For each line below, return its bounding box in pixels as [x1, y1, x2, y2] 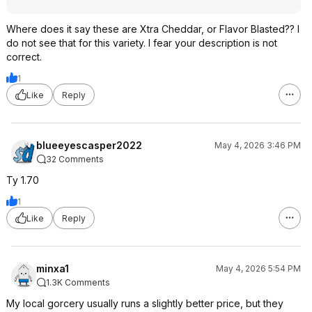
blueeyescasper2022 [36, 139, 142, 151]
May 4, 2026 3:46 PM [214, 140, 301, 150]
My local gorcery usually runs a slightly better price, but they [6, 297, 283, 309]
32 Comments [46, 154, 104, 164]
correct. [6, 51, 42, 63]
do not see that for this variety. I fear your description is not [6, 37, 277, 49]
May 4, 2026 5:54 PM [216, 263, 301, 274]
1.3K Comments [46, 277, 110, 288]
